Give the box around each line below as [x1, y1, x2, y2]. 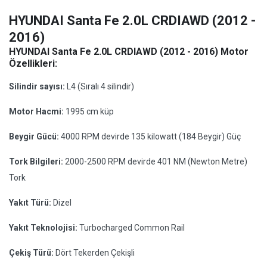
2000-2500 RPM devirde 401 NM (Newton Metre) [65, 157, 247, 166]
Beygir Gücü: [9, 132, 61, 141]
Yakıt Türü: [9, 198, 53, 207]
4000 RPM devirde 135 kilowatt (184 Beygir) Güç [61, 132, 241, 141]
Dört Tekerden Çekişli [55, 248, 135, 257]
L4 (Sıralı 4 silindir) [67, 82, 134, 91]
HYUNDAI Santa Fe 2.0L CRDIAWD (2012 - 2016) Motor [9, 46, 249, 57]
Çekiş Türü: [9, 248, 55, 257]
